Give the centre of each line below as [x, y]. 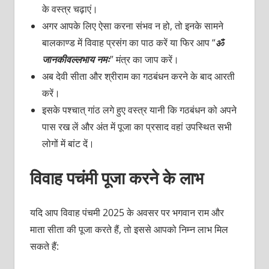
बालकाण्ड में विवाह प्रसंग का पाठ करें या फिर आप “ [128, 43]
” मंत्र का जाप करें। [144, 60]
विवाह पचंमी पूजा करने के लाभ [116, 178]
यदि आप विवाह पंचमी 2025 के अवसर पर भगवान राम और [127, 213]
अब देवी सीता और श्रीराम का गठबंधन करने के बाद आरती [138, 77]
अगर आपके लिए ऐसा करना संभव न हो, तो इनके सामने [132, 26]
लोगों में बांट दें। [68, 144]
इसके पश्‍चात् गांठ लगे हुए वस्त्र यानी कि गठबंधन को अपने [139, 110]
